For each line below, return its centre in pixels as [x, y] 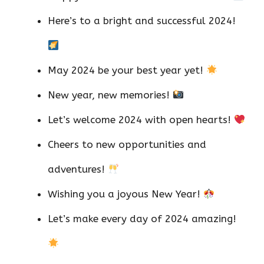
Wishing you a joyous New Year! [126, 194]
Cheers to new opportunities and [127, 145]
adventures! [78, 169]
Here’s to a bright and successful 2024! [142, 21]
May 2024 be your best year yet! [127, 70]
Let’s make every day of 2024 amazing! [142, 219]
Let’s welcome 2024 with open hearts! [141, 120]
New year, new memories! [110, 95]
